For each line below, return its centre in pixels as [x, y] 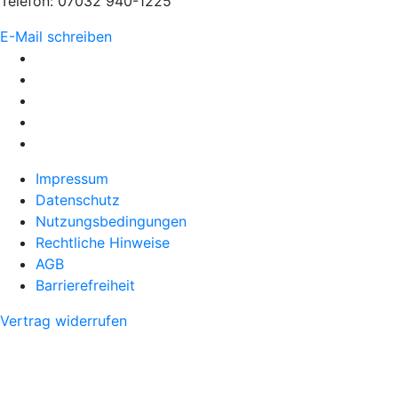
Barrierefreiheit [85, 285]
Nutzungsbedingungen [111, 221]
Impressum [72, 178]
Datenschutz [78, 199]
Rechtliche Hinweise [103, 242]
